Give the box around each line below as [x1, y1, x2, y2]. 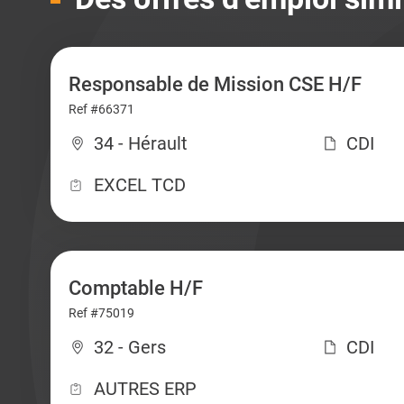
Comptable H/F [68, 277, 203, 299]
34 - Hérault [93, 133, 188, 154]
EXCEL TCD [93, 174, 186, 196]
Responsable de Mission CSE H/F [68, 73, 362, 96]
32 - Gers [93, 336, 166, 358]
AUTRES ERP [93, 378, 197, 399]
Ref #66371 [68, 102, 134, 116]
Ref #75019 [68, 306, 134, 320]
